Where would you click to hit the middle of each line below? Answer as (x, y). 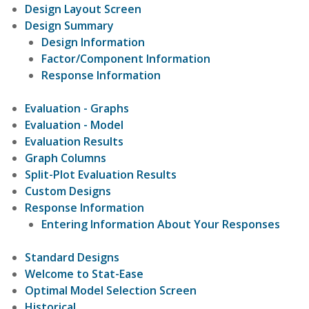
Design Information (93, 42)
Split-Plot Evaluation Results (101, 174)
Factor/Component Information (126, 58)
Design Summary (69, 25)
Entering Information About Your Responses (161, 224)
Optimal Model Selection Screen (111, 290)
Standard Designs (72, 257)
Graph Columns (66, 158)
